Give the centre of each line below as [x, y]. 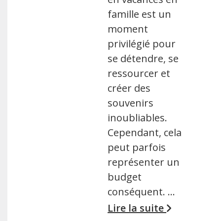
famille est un [140, 14]
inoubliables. [138, 118]
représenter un [144, 162]
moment [128, 29]
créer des [129, 88]
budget [125, 177]
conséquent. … [142, 192]
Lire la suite [137, 208]
